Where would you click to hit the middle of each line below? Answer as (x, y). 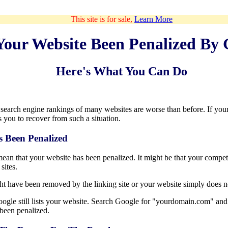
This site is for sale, (103, 19)
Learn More (153, 19)
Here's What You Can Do (122, 71)
